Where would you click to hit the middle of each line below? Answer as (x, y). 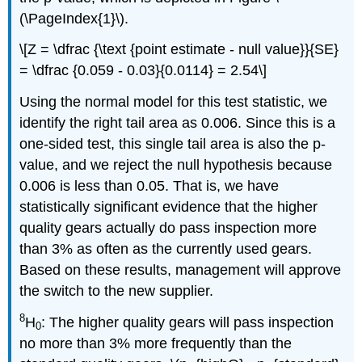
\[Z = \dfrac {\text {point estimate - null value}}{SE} (179, 50)
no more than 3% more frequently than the (156, 344)
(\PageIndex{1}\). (74, 18)
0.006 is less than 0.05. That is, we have (149, 186)
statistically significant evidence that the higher (169, 207)
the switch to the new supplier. (117, 291)
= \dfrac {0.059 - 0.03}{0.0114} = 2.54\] (143, 71)
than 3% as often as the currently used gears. (166, 249)
